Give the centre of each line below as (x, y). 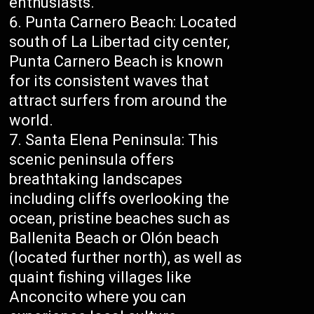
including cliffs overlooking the (120, 199)
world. (32, 121)
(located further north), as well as (126, 258)
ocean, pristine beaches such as (120, 219)
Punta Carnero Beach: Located (131, 22)
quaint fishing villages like (101, 278)
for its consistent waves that (109, 81)
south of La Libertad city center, (120, 42)
